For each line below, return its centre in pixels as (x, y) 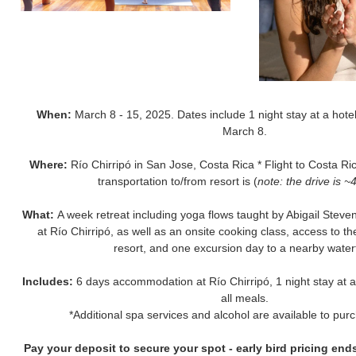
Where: (48, 164)
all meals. (245, 298)
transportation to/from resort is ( (177, 181)
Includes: (47, 281)
